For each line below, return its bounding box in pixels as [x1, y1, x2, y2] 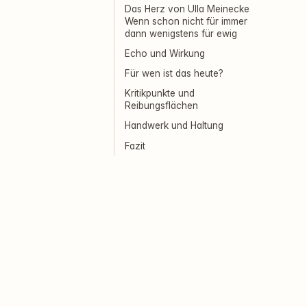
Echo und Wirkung [125, 47, 206, 59]
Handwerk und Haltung [125, 120, 224, 132]
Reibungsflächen [125, 99, 199, 111]
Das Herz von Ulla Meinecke [125, 3, 250, 14]
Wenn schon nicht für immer [125, 15, 248, 27]
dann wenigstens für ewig [125, 27, 238, 39]
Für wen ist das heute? [125, 67, 224, 79]
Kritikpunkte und [125, 87, 195, 99]
